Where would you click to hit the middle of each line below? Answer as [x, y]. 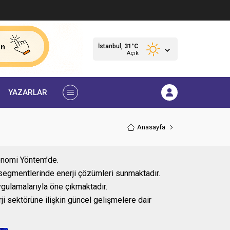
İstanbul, [111, 46]
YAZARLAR [28, 92]
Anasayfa [151, 127]
